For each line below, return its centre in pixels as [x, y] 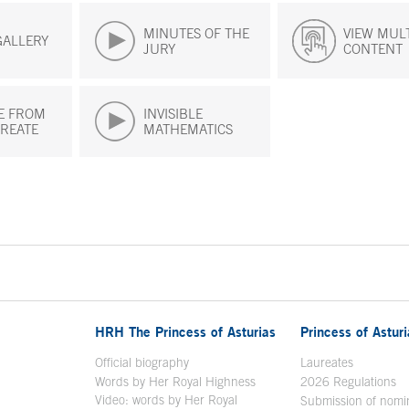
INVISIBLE [173, 114]
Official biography [142, 362]
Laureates [326, 362]
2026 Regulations [348, 382]
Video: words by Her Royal [166, 400]
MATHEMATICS [189, 129]
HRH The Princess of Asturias [185, 331]
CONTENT [372, 48]
